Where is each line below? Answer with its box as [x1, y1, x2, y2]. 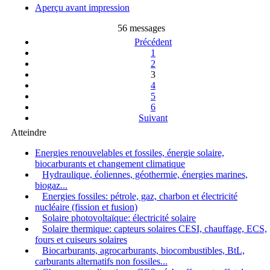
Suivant [139, 112, 168, 123]
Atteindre [11, 127, 46, 137]
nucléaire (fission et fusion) [35, 201, 137, 212]
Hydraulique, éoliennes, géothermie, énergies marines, [42, 169, 248, 180]
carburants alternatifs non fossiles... [35, 256, 168, 266]
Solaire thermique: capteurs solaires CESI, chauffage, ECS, [42, 223, 267, 234]
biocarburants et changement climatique [35, 158, 185, 169]
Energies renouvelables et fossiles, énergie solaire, [35, 147, 224, 158]
